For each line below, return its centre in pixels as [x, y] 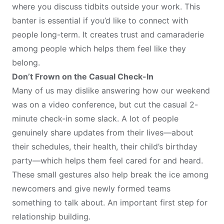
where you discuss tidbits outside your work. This [106, 7]
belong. [26, 63]
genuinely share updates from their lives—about [103, 133]
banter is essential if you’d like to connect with [100, 21]
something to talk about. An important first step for [110, 203]
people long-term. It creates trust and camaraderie [108, 35]
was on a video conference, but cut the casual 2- [105, 105]
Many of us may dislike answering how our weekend [111, 91]
